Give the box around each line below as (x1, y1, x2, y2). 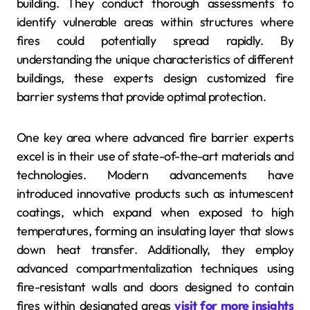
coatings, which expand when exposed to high (17, 203, 293, 220)
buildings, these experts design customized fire (17, 69, 293, 86)
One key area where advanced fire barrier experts (17, 129, 293, 145)
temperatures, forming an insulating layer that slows (17, 222, 293, 239)
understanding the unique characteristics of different (17, 51, 293, 67)
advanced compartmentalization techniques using (17, 259, 293, 276)
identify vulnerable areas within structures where (17, 13, 293, 30)
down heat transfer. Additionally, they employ (17, 241, 293, 257)
